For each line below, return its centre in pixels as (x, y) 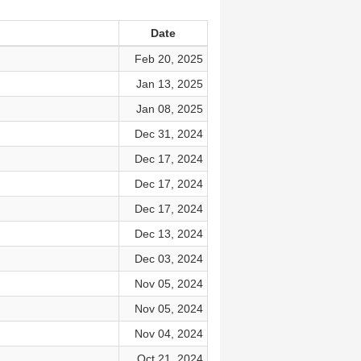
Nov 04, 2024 (168, 334)
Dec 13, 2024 (168, 234)
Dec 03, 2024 (168, 259)
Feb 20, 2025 (168, 59)
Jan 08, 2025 (169, 109)
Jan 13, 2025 (169, 84)
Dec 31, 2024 (168, 134)
